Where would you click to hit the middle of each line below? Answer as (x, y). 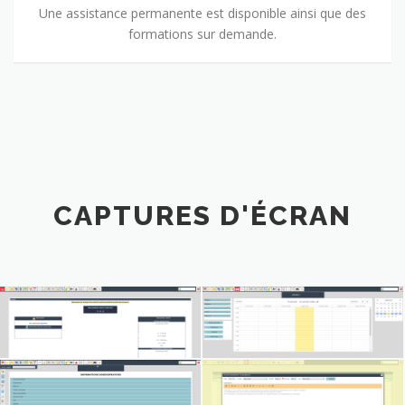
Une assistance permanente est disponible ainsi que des (202, 13)
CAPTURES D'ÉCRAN (202, 216)
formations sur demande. (202, 33)
